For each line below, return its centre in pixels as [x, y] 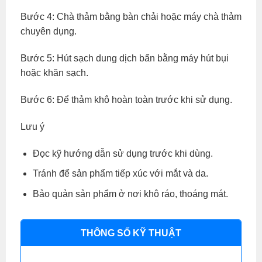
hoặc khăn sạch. [54, 73]
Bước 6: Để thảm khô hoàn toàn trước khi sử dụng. [126, 99]
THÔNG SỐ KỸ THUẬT [131, 233]
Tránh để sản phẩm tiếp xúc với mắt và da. [120, 174]
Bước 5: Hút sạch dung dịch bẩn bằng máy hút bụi [125, 58]
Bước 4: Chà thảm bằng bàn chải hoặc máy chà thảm [131, 17]
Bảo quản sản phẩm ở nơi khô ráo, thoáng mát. [130, 194]
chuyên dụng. [49, 32]
